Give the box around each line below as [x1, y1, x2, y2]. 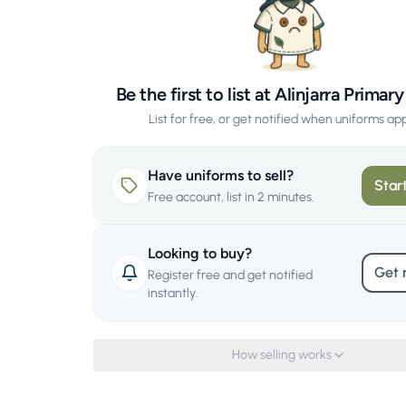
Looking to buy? [148, 245, 253, 263]
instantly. [148, 285, 199, 302]
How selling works [232, 347, 333, 363]
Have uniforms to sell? [148, 167, 295, 185]
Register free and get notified [148, 267, 314, 284]
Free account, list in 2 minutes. [148, 189, 315, 206]
